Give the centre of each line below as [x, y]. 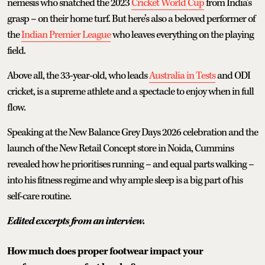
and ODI [233, 75]
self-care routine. [39, 196]
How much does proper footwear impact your [105, 251]
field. [16, 51]
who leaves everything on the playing [182, 35]
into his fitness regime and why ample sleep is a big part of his [125, 180]
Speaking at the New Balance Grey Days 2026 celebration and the [132, 132]
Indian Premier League [66, 35]
